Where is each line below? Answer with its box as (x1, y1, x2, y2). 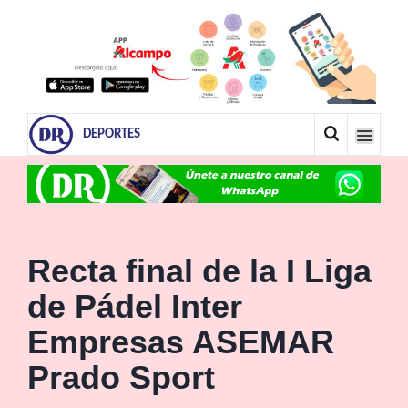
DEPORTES (83, 127, 140, 141)
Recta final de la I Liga (27, 251, 372, 290)
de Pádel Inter (27, 287, 242, 325)
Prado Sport (27, 358, 215, 396)
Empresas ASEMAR (27, 322, 334, 361)
